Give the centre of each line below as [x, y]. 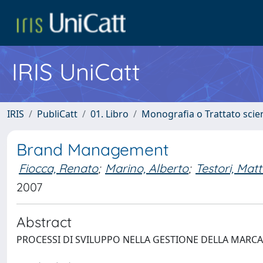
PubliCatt [57, 114]
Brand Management [93, 149]
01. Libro [109, 114]
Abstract [44, 222]
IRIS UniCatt [76, 72]
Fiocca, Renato [58, 168]
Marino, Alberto [147, 168]
